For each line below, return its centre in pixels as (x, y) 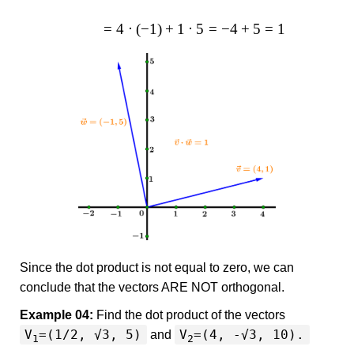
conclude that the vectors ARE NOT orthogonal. (152, 287)
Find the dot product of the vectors (189, 314)
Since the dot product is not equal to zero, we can (157, 267)
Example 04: (56, 314)
